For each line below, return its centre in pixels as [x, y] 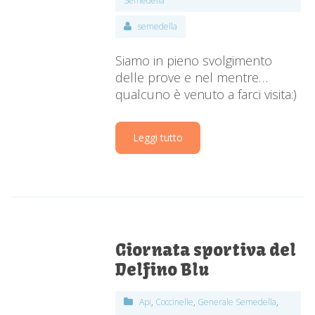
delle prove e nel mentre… [192, 78]
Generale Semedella [237, 302]
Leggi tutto [158, 138]
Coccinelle [175, 302]
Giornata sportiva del [206, 250]
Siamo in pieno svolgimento [194, 61]
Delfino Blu [162, 270]
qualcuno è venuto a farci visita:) [206, 95]
